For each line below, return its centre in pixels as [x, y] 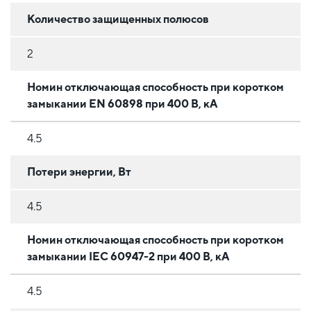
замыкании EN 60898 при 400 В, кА [123, 103]
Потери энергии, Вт [79, 171]
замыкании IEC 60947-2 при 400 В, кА [128, 256]
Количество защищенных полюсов [118, 19]
